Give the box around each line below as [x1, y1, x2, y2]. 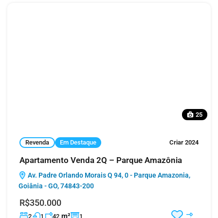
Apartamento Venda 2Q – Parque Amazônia [19, 155, 182, 165]
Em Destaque [60, 139, 96, 146]
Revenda [25, 139, 49, 146]
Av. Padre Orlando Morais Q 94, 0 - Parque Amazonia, [26, 171, 190, 179]
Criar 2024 [169, 139, 199, 146]
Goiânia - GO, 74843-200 [18, 182, 94, 190]
